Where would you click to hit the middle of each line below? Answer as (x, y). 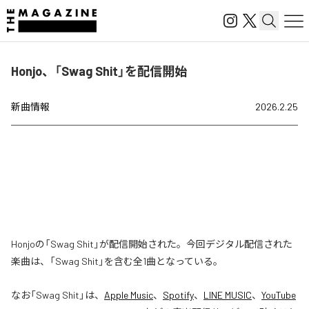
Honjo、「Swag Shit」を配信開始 (99, 71)
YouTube (279, 295)
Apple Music (129, 295)
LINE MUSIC (228, 295)
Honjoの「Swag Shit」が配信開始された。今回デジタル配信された (152, 244)
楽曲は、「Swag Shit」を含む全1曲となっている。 (117, 261)
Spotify (178, 295)
